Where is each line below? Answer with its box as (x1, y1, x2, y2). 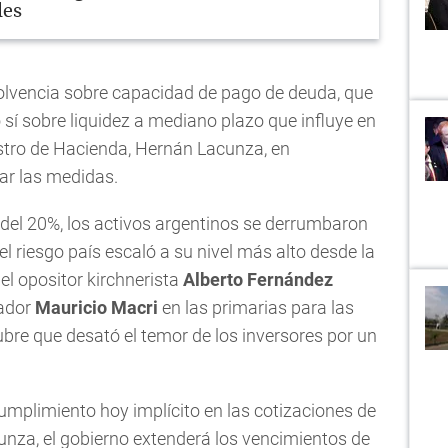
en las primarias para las (158, 296, 354, 318)
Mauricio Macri (35, 296, 158, 318)
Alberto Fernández (183, 268, 333, 290)
